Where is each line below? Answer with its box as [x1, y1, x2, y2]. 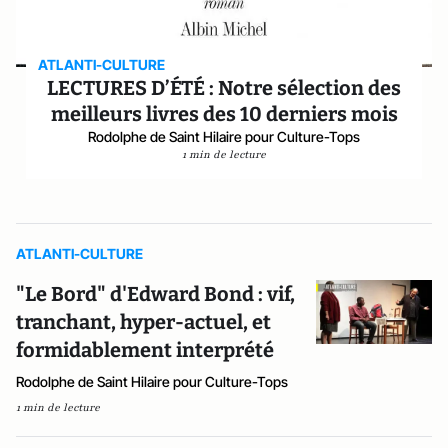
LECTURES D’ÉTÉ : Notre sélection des [47, 75, 401, 100]
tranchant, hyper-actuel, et [16, 309, 271, 334]
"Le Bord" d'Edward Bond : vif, [16, 281, 295, 306]
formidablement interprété [16, 337, 274, 362]
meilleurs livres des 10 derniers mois [50, 101, 398, 126]
